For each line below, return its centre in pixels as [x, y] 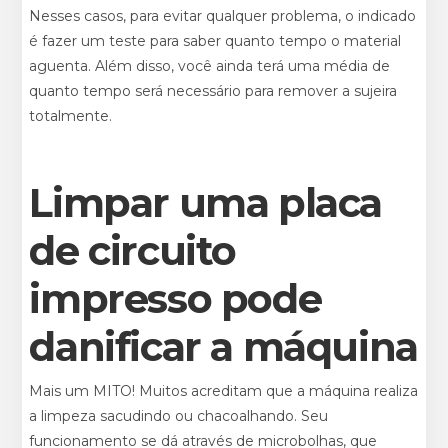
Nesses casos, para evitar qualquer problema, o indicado [223, 15]
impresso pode [175, 298]
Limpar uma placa [206, 202]
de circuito [133, 250]
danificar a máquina [223, 346]
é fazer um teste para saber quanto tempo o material [215, 40]
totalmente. [71, 115]
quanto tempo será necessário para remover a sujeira [213, 90]
